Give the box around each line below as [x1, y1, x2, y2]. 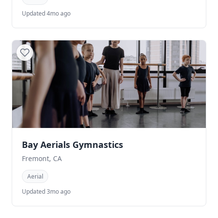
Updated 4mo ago [22, 9, 71, 18]
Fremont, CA [22, 153, 62, 163]
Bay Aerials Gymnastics [22, 138, 123, 150]
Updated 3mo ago [22, 187, 71, 196]
